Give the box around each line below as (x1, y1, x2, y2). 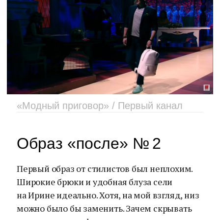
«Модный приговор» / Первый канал (17, 100, 183, 111)
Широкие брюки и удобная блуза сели (17, 176, 173, 188)
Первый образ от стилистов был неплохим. (17, 163, 193, 174)
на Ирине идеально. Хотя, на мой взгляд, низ (17, 189, 199, 201)
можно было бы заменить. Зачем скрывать (17, 202, 192, 214)
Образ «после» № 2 (17, 135, 161, 152)
